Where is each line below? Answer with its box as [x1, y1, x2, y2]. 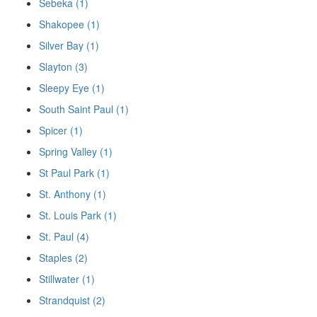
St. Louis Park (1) [39, 207, 117, 222]
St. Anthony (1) [39, 186, 106, 201]
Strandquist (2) [39, 292, 105, 307]
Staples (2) [39, 250, 88, 265]
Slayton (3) [39, 59, 88, 74]
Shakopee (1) [39, 16, 100, 31]
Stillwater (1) [39, 271, 95, 286]
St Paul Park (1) [39, 165, 110, 180]
